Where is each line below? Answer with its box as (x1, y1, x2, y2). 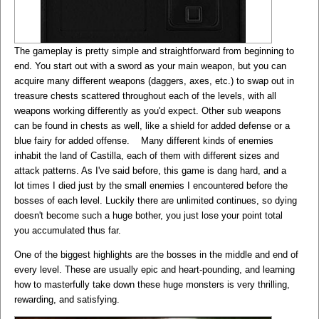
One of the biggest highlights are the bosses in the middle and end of (14, 249, 298, 260)
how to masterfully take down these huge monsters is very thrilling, (14, 278, 290, 290)
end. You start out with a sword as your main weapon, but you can (14, 60, 286, 71)
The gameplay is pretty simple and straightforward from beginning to (14, 45, 294, 56)
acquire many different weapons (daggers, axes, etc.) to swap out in (14, 75, 294, 86)
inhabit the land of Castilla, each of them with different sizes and (14, 150, 279, 161)
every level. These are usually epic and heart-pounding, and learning (14, 263, 295, 275)
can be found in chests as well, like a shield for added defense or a (14, 120, 290, 131)
